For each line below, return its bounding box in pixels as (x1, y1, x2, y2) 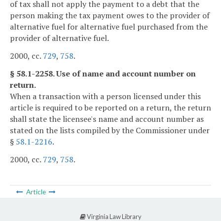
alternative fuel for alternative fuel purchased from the (10, 21, 208, 33)
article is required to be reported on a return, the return (10, 102, 211, 113)
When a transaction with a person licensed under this (10, 90, 201, 102)
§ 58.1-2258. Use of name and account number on (10, 68, 196, 79)
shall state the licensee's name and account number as (10, 113, 204, 124)
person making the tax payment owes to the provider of (10, 10, 210, 21)
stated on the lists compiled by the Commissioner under (10, 124, 210, 136)
